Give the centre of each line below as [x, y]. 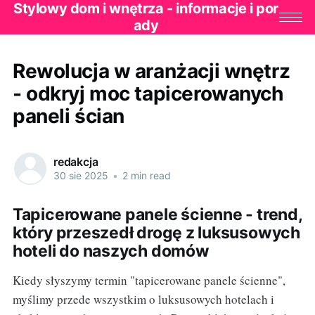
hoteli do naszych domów [111, 251]
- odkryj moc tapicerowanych [148, 93]
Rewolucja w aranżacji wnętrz [151, 71]
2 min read [145, 176]
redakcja [76, 162]
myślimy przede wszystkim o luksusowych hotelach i [143, 299]
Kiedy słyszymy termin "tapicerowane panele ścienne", [149, 280]
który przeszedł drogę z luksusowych [156, 232]
